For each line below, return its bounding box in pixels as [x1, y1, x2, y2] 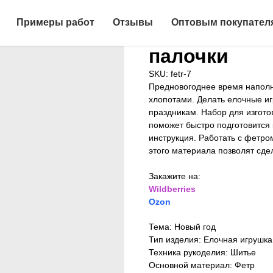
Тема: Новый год [149, 222, 216, 232]
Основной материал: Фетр [149, 260, 255, 270]
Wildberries [149, 184, 196, 194]
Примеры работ [16, 17, 94, 27]
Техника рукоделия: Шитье [149, 247, 256, 257]
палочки [149, 45, 229, 67]
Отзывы [113, 17, 153, 27]
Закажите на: [149, 171, 200, 181]
